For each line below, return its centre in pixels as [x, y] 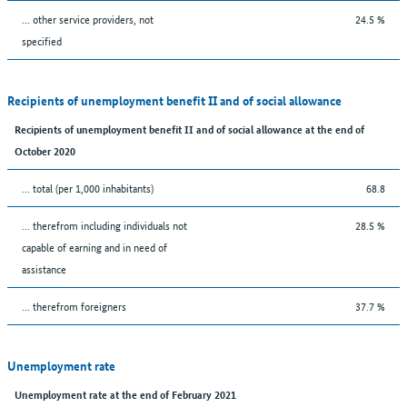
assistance [44, 268]
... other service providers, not [88, 18]
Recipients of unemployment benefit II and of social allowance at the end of [189, 128]
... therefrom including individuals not [104, 224]
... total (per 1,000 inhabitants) [88, 187]
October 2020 [45, 150]
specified [42, 40]
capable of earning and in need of [94, 246]
